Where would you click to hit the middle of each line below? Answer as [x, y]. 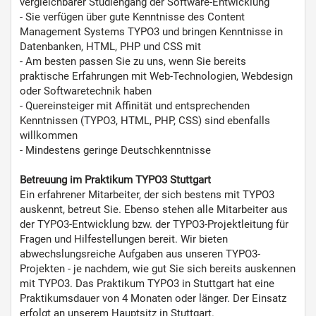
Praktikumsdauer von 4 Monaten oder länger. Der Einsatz [153, 298]
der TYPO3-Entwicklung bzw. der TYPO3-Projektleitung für [154, 224]
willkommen [49, 135]
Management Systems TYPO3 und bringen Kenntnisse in [151, 32]
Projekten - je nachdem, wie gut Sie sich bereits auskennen [158, 269]
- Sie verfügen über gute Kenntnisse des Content [132, 17]
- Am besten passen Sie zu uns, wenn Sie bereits [133, 61]
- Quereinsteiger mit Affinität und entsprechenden [135, 106]
